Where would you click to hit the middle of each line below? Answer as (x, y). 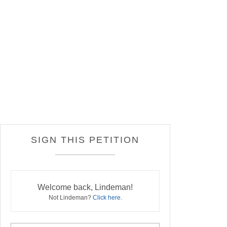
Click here (106, 198)
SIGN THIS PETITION (85, 140)
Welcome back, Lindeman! (85, 187)
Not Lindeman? (70, 198)
